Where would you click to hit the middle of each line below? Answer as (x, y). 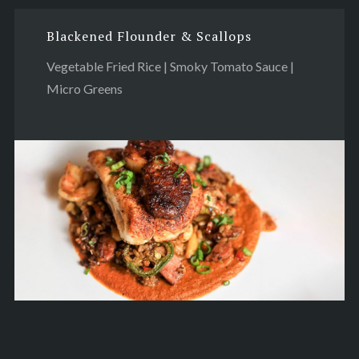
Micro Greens (84, 88)
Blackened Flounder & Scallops (149, 36)
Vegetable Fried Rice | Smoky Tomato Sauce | (170, 66)
